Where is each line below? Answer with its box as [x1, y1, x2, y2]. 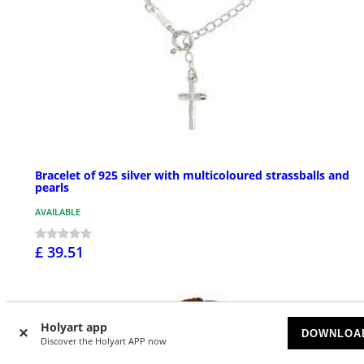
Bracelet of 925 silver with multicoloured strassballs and [35, 167, 349, 183]
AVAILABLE [35, 205, 80, 218]
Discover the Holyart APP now [41, 335, 167, 347]
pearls [35, 179, 69, 195]
